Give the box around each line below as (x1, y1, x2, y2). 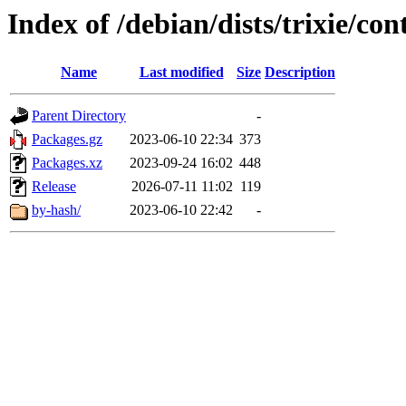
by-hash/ (32, 202, 81, 218)
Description (265, 64, 335, 81)
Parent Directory (32, 108, 126, 124)
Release (32, 179, 76, 195)
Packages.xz (32, 155, 102, 171)
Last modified (139, 64, 224, 81)
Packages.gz (32, 131, 102, 148)
